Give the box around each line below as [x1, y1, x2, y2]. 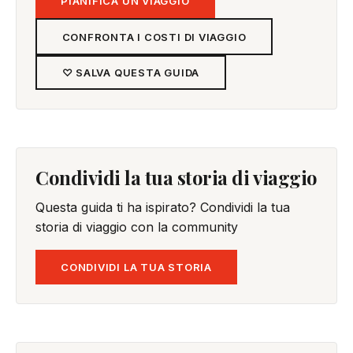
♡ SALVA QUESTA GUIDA [61, 66, 200, 80]
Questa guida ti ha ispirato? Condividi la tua [35, 199, 290, 216]
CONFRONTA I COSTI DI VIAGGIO [61, 30, 247, 43]
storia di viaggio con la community [35, 219, 238, 236]
